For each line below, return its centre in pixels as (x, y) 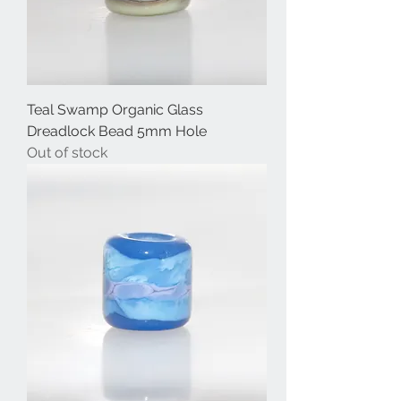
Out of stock (67, 153)
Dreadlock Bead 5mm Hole (117, 131)
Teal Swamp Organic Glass (115, 110)
